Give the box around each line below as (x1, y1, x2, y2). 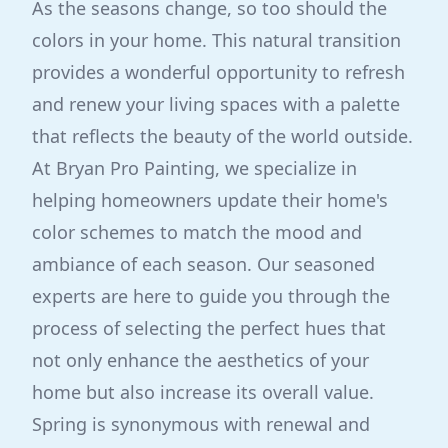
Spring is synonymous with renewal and (32, 412, 370, 436)
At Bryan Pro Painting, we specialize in (32, 156, 357, 180)
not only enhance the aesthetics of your (32, 348, 369, 372)
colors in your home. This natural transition (32, 28, 401, 52)
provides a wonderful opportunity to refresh (32, 60, 405, 84)
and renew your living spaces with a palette (32, 92, 400, 116)
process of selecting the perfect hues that (32, 316, 386, 340)
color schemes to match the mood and (32, 220, 362, 244)
